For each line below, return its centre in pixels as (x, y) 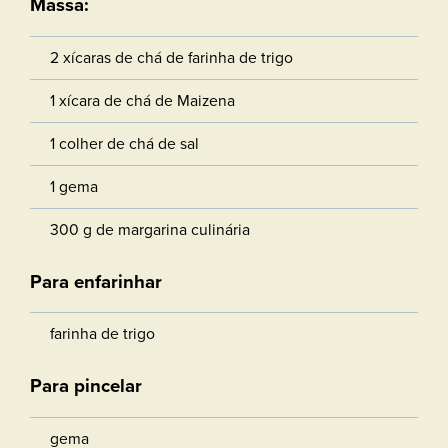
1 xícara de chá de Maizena (142, 100)
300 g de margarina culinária (150, 229)
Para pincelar (86, 386)
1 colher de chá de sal (124, 143)
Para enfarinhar (96, 281)
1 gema (74, 186)
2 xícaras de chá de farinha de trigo (171, 57)
